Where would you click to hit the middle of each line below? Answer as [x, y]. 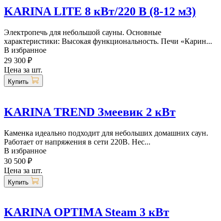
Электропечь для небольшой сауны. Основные [83, 32]
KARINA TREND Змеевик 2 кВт [90, 112]
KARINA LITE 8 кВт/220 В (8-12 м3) [100, 11]
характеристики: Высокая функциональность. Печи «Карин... [108, 41]
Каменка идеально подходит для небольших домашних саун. [106, 133]
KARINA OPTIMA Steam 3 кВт [87, 212]
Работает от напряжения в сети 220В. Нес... [77, 142]
